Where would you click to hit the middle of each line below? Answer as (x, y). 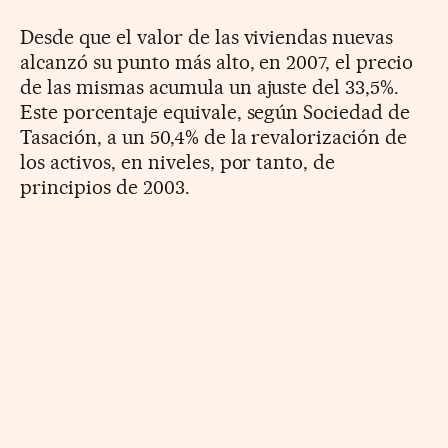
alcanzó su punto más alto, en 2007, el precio (217, 61)
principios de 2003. (105, 186)
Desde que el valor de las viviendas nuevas (207, 36)
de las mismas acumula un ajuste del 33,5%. (210, 86)
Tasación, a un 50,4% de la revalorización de (214, 136)
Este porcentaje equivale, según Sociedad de (215, 111)
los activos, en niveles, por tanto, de (178, 161)
